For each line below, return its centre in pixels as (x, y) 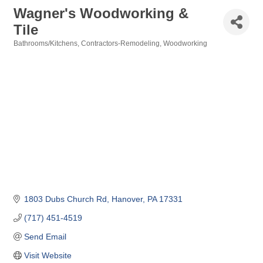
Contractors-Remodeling (120, 43)
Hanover (127, 199)
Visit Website (48, 256)
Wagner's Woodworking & (101, 13)
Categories (31, 51)
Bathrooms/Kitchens (45, 43)
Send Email (45, 237)
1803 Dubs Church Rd (65, 199)
